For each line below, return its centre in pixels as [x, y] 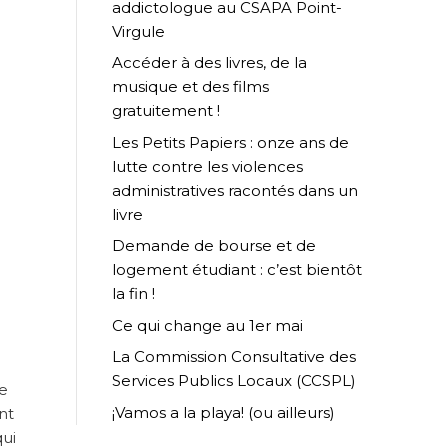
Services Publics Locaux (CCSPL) [236, 381]
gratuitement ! [170, 111]
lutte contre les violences [207, 166]
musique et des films [190, 87]
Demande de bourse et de [214, 246]
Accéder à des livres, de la [209, 63]
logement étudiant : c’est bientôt [237, 270]
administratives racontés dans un [235, 190]
